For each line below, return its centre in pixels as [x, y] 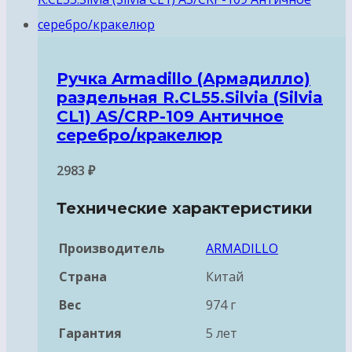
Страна [83, 276]
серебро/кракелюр [139, 135]
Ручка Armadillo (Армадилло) [183, 79]
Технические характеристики [185, 208]
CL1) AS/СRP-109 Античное [170, 116]
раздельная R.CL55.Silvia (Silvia [190, 97]
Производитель [112, 248]
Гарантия [90, 333]
